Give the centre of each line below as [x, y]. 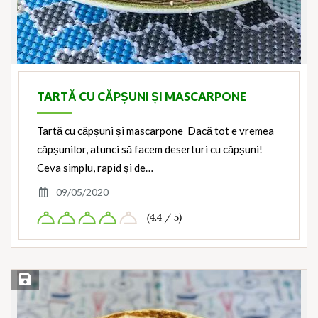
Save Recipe [43, 280]
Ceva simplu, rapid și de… [95, 168]
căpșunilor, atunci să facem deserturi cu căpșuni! [150, 149]
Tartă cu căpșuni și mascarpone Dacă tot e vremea [155, 131]
